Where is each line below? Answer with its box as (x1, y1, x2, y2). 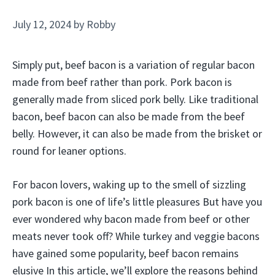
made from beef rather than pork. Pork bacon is (12, 75, 232, 89)
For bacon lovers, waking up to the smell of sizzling (12, 177, 246, 192)
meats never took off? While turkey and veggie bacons (12, 229, 260, 243)
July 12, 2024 (12, 17, 71, 31)
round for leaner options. (12, 144, 126, 158)
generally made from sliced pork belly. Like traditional (12, 92, 258, 106)
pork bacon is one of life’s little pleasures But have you (12, 195, 262, 209)
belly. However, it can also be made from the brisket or (12, 126, 262, 141)
